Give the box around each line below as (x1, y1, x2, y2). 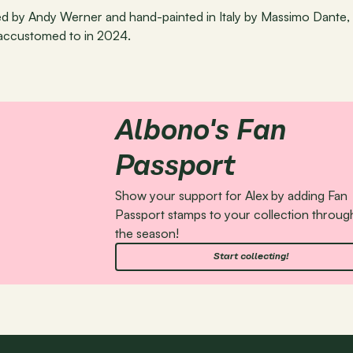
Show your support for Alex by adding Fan (115, 188, 347, 203)
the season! (115, 225, 179, 241)
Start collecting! (214, 252, 289, 262)
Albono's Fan (115, 118, 286, 147)
